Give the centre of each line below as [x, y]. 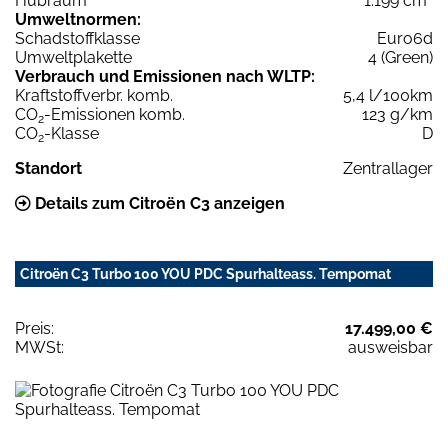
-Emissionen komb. [114, 115]
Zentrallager [388, 169]
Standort [48, 169]
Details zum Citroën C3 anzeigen [158, 204]
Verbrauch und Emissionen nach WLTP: [165, 77]
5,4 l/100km [388, 96]
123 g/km [397, 115]
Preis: [34, 329]
